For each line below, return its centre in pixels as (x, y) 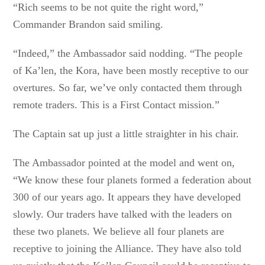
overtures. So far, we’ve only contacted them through (128, 88)
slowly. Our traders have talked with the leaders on (123, 214)
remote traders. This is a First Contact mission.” (117, 105)
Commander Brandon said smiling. (88, 24)
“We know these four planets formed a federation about (132, 180)
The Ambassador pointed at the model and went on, (124, 163)
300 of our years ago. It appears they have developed (127, 197)
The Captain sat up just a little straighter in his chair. (126, 134)
